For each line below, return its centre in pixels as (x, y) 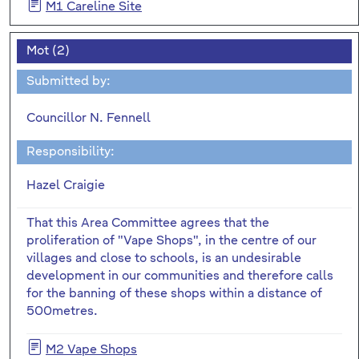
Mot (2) (48, 50)
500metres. (62, 311)
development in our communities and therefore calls (180, 276)
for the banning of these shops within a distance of (174, 293)
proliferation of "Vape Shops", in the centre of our (171, 240)
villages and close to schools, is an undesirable (164, 258)
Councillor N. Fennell (89, 118)
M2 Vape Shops (91, 349)
